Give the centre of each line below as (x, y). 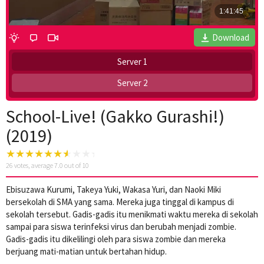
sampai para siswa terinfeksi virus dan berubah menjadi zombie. (121, 226)
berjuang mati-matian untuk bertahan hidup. (86, 251)
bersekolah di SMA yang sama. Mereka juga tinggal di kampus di (120, 202)
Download (231, 37)
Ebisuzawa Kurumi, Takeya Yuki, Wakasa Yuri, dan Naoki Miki (113, 189)
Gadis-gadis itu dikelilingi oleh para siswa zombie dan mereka (116, 239)
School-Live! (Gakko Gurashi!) (115, 116)
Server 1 (132, 61)
